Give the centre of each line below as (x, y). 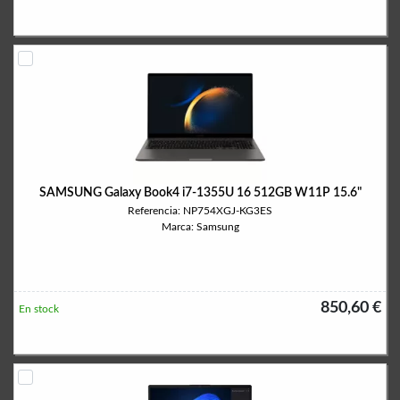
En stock (39, 309)
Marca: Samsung (200, 227)
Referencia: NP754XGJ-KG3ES (200, 211)
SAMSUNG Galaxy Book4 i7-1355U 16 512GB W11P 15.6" (200, 193)
